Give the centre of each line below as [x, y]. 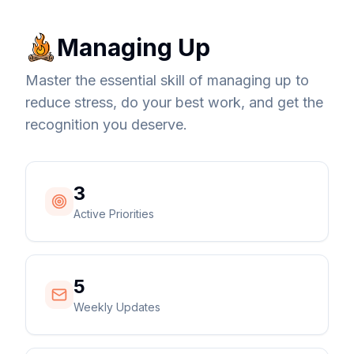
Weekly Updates [117, 307]
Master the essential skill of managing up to [167, 80]
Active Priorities [114, 214]
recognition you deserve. [106, 124]
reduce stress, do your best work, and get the [174, 102]
